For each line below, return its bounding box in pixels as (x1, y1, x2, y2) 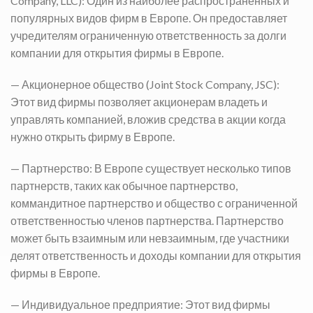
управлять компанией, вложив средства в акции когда (10, 112, 286, 126)
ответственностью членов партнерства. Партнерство (10, 213, 284, 227)
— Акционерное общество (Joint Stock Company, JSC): (10, 77, 279, 91)
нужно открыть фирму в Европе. (10, 129, 175, 143)
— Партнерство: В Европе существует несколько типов (10, 161, 291, 175)
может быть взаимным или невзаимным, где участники (10, 231, 289, 245)
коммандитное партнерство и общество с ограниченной (10, 196, 298, 210)
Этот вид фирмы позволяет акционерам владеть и (10, 94, 268, 108)
